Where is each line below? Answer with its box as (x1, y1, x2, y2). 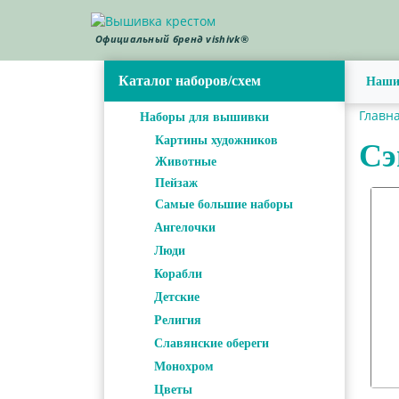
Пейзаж (155, 175, 198, 190)
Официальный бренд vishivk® (95, 32, 248, 46)
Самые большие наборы (155, 197, 293, 211)
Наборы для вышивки (140, 110, 269, 124)
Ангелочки (154, 220, 216, 234)
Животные (155, 154, 216, 168)
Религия (154, 313, 201, 327)
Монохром (154, 359, 214, 373)
